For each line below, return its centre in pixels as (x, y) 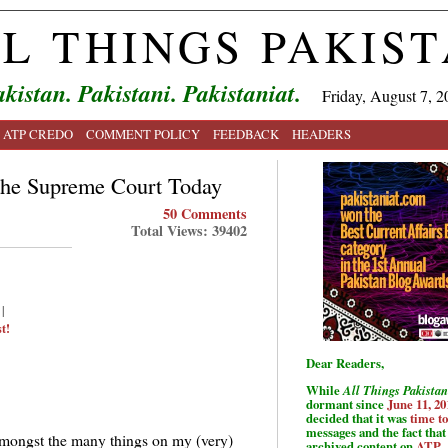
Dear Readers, (345, 362)
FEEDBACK (246, 134)
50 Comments (205, 213)
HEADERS (321, 134)
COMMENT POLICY (143, 134)
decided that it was (358, 417)
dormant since (346, 403)
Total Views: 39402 (189, 230)
